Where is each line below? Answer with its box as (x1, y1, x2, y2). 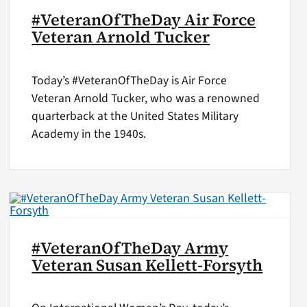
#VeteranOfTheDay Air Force (32, 9, 256, 32)
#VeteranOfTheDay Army (32, 236, 229, 259)
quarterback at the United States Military (32, 107, 239, 125)
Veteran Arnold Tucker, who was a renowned (32, 89, 260, 107)
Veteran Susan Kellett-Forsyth (32, 254, 263, 276)
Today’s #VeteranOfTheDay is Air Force (32, 71, 228, 89)
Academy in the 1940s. (32, 125, 147, 143)
